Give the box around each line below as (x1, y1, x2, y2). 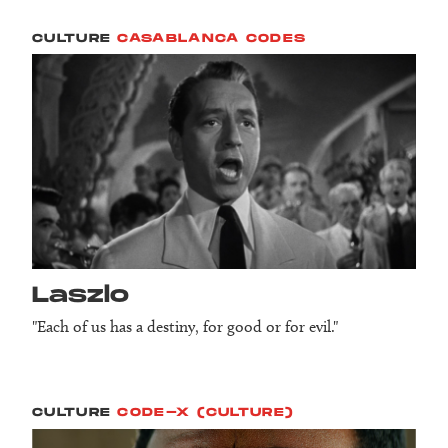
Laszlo (32, 282, 129, 310)
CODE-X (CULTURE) (117, 405, 295, 421)
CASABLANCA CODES (117, 30, 307, 46)
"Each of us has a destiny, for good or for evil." (32, 317, 338, 337)
